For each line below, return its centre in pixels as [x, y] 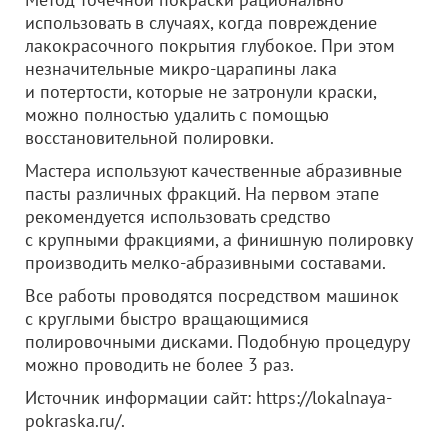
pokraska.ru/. [75, 420]
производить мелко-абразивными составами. [205, 262]
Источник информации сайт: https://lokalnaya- [208, 397]
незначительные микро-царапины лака [181, 68]
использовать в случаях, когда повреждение [201, 22]
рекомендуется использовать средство [178, 216]
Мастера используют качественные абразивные [213, 170]
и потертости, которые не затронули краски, [200, 91]
